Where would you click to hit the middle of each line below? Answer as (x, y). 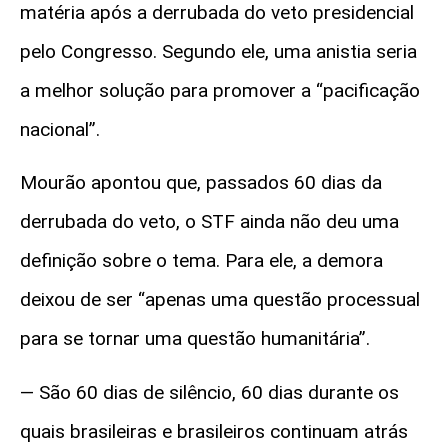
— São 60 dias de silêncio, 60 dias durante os (209, 392)
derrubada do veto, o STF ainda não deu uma (209, 222)
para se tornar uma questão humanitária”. (195, 339)
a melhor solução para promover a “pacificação (220, 90)
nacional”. (60, 129)
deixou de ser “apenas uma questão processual (220, 300)
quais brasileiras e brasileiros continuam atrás (214, 431)
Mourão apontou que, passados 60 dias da (201, 183)
